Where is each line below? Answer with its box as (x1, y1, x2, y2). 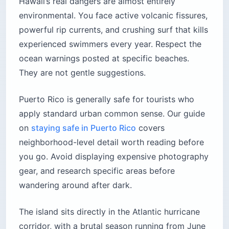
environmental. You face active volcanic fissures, (19, 10, 208, 21)
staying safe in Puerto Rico (31, 123, 136, 133)
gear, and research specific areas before (19, 166, 175, 176)
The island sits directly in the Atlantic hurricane (19, 207, 200, 217)
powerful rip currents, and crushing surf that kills (19, 25, 208, 35)
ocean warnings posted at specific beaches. (19, 53, 189, 64)
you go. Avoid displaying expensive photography (19, 151, 209, 162)
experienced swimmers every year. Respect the (19, 39, 201, 50)
